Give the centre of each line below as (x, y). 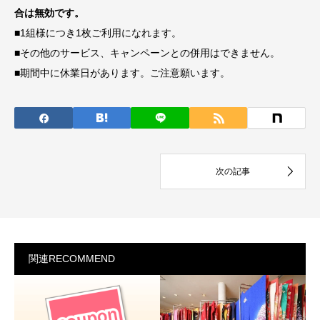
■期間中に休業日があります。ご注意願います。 (122, 73)
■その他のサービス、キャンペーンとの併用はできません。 (147, 53)
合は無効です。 (49, 13)
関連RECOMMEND (72, 259)
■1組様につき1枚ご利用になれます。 (98, 33)
